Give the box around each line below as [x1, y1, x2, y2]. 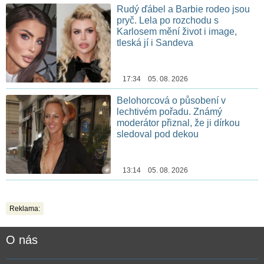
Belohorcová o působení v [117, 95, 226, 106]
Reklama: [9, 204, 40, 213]
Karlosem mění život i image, [117, 27, 237, 37]
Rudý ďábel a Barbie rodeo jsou [117, 4, 250, 15]
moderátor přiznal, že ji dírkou [117, 118, 240, 128]
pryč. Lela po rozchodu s [117, 15, 219, 26]
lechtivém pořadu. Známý [117, 107, 223, 117]
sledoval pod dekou [117, 129, 199, 140]
